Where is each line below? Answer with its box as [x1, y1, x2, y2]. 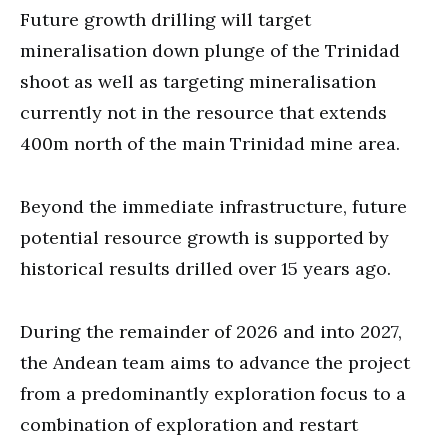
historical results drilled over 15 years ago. [20, 256, 391, 280]
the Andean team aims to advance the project [20, 350, 410, 374]
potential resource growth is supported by [20, 225, 389, 249]
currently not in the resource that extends [20, 100, 387, 124]
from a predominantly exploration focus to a [20, 381, 406, 405]
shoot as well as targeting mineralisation [20, 69, 376, 93]
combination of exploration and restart [20, 412, 358, 436]
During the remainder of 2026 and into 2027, [20, 319, 402, 343]
